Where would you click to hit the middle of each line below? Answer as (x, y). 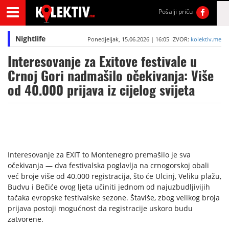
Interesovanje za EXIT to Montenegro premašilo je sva (99, 155)
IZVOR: (181, 39)
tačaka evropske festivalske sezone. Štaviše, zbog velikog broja (114, 198)
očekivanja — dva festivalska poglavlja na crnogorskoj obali (108, 165)
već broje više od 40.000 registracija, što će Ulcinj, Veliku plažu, (114, 176)
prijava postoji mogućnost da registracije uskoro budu (100, 208)
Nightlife (30, 39)
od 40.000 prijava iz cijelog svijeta (101, 90)
